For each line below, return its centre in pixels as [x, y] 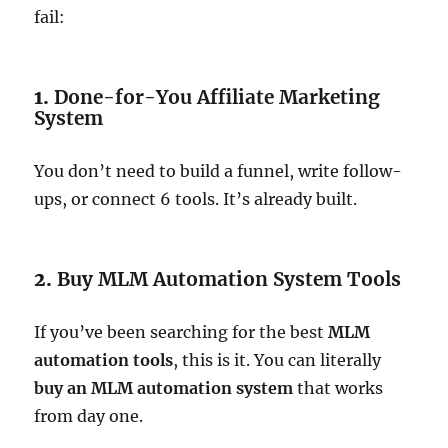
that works [338, 388]
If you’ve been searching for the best [181, 332]
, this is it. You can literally [277, 360]
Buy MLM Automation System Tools [229, 279]
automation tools [104, 360]
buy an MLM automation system [164, 388]
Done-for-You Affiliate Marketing [217, 97]
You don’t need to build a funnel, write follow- [218, 171]
